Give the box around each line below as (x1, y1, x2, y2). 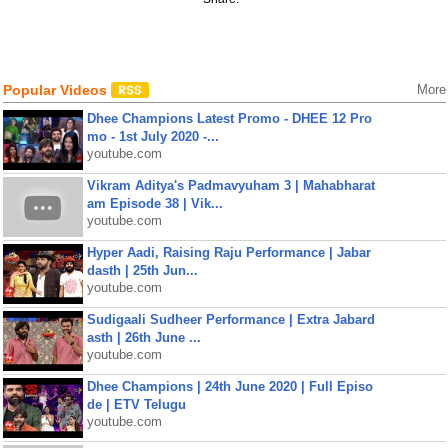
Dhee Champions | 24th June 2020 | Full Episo (86, 379, 373, 394)
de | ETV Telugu (86, 397, 186, 412)
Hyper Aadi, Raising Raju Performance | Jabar (86, 245, 371, 260)
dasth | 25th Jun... (86, 263, 198, 278)
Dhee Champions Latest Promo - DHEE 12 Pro (86, 111, 372, 126)
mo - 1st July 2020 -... (86, 129, 219, 144)
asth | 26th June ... (86, 330, 201, 345)
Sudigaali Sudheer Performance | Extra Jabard (86, 312, 375, 327)
